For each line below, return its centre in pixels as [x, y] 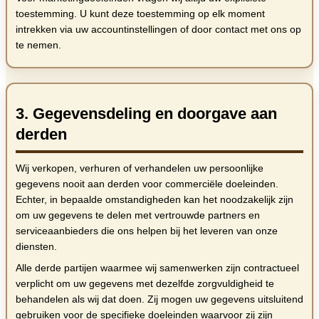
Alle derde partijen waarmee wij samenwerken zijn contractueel [157, 268]
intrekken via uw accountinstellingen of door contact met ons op [158, 30]
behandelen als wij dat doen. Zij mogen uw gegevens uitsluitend [159, 299]
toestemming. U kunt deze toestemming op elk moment [140, 14]
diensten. [36, 247]
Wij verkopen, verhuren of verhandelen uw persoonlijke [140, 168]
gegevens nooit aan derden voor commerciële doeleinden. [147, 184]
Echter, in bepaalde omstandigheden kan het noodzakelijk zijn [155, 200]
